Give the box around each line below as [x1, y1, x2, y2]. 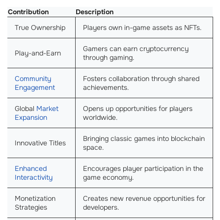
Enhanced [15, 164, 47, 173]
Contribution [8, 7, 49, 16]
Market [36, 104, 58, 113]
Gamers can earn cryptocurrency [83, 44, 189, 53]
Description [76, 7, 113, 16]
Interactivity [15, 172, 53, 182]
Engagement [15, 82, 55, 92]
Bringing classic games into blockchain [83, 134, 205, 143]
